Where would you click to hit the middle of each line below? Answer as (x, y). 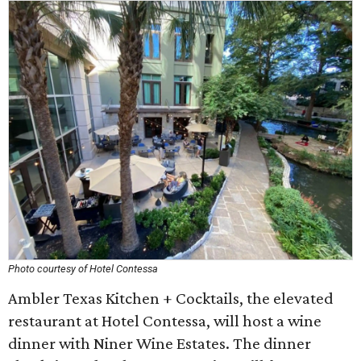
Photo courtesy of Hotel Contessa (83, 269)
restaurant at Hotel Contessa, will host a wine (165, 321)
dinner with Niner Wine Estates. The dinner (160, 343)
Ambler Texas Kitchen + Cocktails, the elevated (171, 298)
